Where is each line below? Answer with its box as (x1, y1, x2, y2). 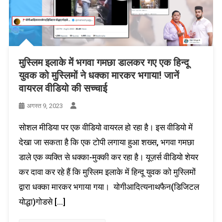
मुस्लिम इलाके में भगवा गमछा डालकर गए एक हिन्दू (18, 56, 189, 68)
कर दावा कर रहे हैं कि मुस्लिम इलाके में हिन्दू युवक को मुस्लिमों (18, 166, 196, 177)
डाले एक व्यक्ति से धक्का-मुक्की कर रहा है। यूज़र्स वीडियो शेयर (18, 152, 198, 162)
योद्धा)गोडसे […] (18, 196, 65, 207)
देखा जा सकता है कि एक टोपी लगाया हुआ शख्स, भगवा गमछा (18, 137, 194, 147)
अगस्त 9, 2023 (26, 102, 63, 110)
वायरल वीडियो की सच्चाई (18, 82, 107, 94)
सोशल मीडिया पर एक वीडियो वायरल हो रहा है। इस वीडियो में (18, 122, 193, 132)
